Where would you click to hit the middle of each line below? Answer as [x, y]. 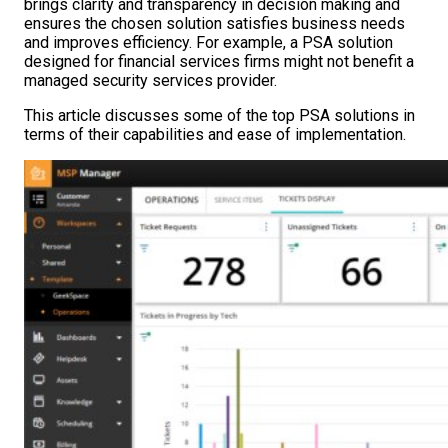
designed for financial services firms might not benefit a [219, 62]
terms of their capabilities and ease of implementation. [215, 135]
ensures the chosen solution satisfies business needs [214, 24]
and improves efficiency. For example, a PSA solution [208, 43]
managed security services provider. [150, 81]
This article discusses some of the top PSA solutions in [219, 116]
